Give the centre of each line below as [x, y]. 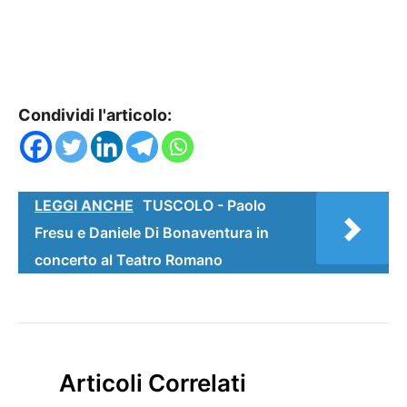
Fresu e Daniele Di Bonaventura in [152, 232]
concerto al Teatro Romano [129, 259]
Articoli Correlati [153, 382]
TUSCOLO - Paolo [204, 205]
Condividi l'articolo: [95, 114]
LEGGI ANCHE [84, 205]
